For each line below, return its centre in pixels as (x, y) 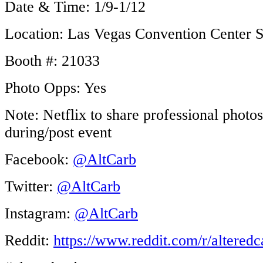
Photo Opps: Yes (55, 87)
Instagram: (40, 213)
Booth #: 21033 (52, 60)
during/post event (58, 132)
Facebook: (39, 159)
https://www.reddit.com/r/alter (146, 240)
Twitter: (31, 186)
